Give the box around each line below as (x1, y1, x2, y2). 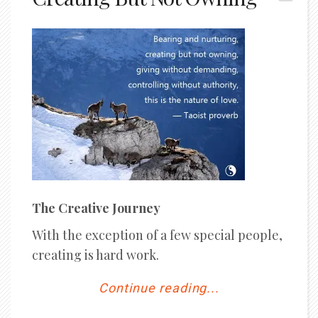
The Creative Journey (32, 199, 160, 216)
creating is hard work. (32, 246, 159, 263)
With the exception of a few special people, (32, 226, 283, 243)
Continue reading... (98, 279, 220, 298)
